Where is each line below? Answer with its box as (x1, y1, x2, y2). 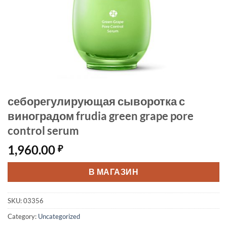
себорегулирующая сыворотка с (8, 94, 185, 108)
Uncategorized (38, 212, 80, 220)
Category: (8, 212, 38, 220)
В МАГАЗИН (88, 167, 139, 176)
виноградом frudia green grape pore (8, 109, 194, 123)
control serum (8, 124, 79, 137)
